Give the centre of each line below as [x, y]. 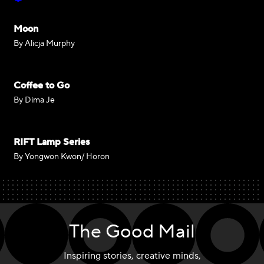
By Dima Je [34, 100]
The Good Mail [132, 232]
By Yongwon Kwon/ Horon [62, 157]
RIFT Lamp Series [52, 142]
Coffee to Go [42, 85]
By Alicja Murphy [44, 44]
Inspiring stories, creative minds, [132, 255]
